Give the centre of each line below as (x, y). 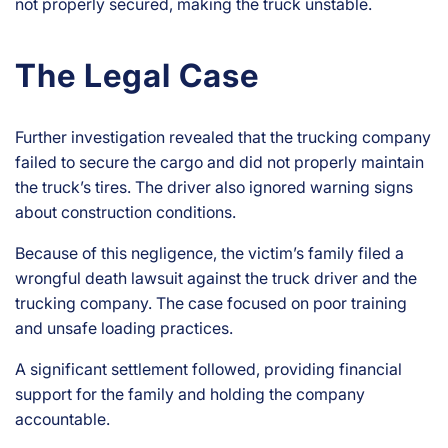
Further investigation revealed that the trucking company (223, 137)
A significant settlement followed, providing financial (208, 369)
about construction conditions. (125, 212)
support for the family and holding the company (190, 394)
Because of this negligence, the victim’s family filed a (209, 253)
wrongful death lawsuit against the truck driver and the (216, 278)
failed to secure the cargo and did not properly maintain (219, 162)
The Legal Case (137, 76)
